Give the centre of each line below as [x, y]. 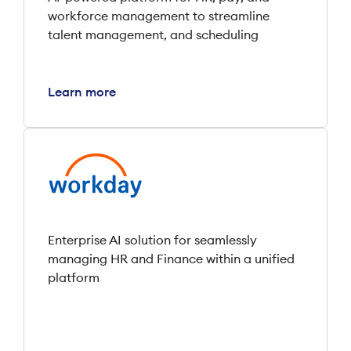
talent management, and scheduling [153, 35]
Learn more [82, 92]
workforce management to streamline [159, 16]
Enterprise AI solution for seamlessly [152, 240]
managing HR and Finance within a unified [171, 259]
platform [74, 278]
